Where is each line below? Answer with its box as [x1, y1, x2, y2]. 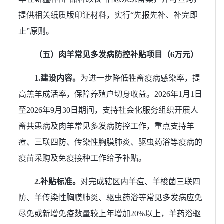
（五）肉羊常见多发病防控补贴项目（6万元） [34, 50, 198, 59]
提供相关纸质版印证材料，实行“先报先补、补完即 [18, 10, 198, 19]
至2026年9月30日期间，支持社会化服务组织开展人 [18, 105, 198, 114]
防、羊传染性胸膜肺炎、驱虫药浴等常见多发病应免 [18, 193, 202, 202]
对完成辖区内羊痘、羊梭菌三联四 [80, 177, 200, 186]
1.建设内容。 [34, 73, 80, 82]
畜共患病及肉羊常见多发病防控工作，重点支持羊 [18, 121, 194, 130]
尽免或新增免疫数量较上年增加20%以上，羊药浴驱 [18, 209, 201, 218]
